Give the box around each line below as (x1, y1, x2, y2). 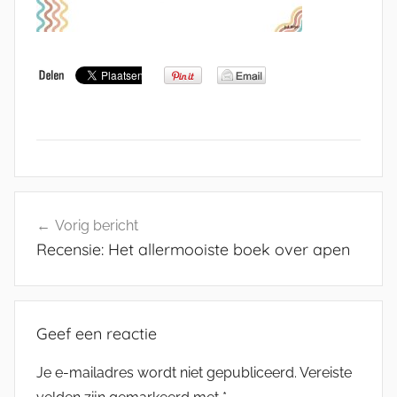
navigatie (13, 225, 116, 252)
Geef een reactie (36, 323, 157, 344)
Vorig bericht (55, 217, 138, 234)
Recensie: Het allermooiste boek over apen (36, 239, 350, 260)
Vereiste (300, 363, 352, 381)
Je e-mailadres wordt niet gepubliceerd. (36, 363, 297, 381)
